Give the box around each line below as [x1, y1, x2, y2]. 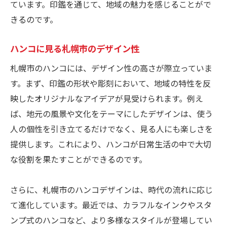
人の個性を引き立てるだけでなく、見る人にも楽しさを [10, 123, 213, 135]
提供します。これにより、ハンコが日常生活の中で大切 [10, 138, 211, 150]
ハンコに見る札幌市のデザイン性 [10, 42, 139, 55]
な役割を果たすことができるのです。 [10, 153, 147, 166]
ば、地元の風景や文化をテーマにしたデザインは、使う [10, 107, 213, 120]
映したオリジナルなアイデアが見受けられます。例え [10, 92, 203, 105]
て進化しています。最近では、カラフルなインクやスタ [10, 199, 212, 211]
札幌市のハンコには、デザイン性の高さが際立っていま [10, 62, 212, 74]
